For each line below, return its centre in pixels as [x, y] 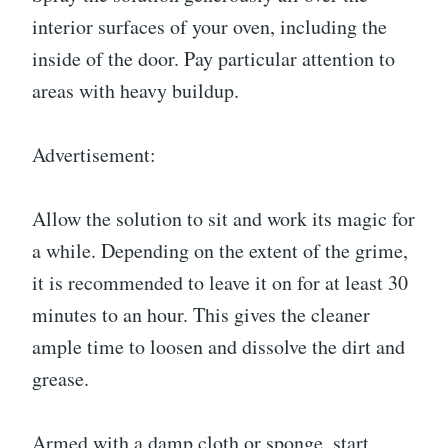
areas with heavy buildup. [135, 91]
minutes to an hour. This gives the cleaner [201, 315]
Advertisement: [94, 155]
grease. [60, 379]
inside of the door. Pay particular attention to [213, 59]
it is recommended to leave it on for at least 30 [220, 283]
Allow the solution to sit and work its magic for [223, 219]
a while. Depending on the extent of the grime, [220, 251]
